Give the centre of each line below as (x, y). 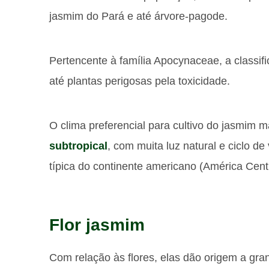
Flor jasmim (97, 225)
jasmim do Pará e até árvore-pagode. (138, 16)
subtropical (78, 146)
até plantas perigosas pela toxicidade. (140, 81)
